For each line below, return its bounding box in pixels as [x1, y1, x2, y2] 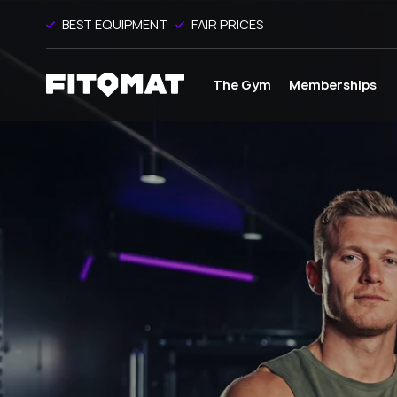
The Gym [213, 75, 271, 93]
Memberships [289, 75, 377, 93]
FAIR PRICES [191, 15, 263, 33]
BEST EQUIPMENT [62, 15, 167, 33]
